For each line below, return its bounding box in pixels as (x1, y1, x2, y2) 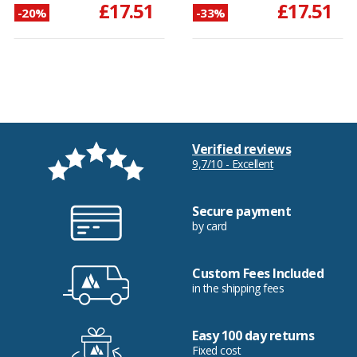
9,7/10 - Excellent (192, 156, 273, 172)
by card (192, 218, 227, 234)
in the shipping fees (192, 280, 284, 296)
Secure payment (192, 202, 291, 221)
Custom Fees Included (192, 265, 324, 283)
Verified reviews (192, 140, 291, 159)
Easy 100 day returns (192, 327, 314, 345)
